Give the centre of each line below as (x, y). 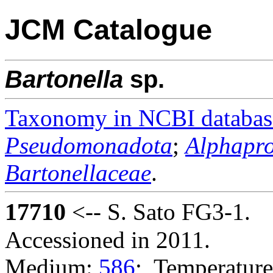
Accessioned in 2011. (108, 239)
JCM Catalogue (108, 30)
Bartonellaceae (78, 172)
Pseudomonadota (89, 145)
